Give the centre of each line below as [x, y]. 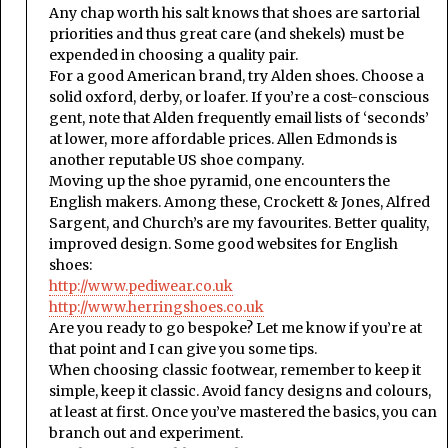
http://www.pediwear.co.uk [141, 285]
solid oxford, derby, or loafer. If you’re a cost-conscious [239, 96]
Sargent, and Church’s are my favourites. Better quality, [239, 222]
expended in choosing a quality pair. [173, 54]
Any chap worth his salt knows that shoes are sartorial [234, 12]
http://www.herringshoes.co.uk [156, 306]
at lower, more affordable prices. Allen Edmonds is [223, 138]
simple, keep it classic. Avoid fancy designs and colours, [240, 390]
